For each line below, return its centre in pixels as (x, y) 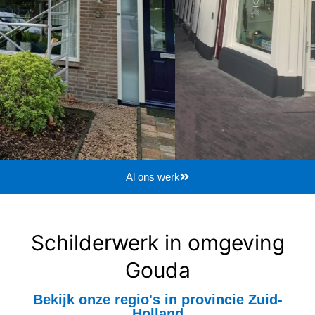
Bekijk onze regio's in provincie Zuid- (157, 300)
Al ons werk (153, 177)
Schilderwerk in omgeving (157, 243)
